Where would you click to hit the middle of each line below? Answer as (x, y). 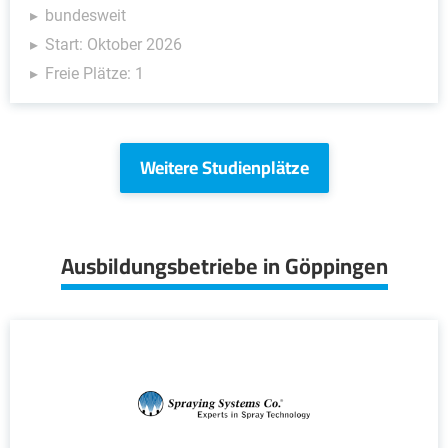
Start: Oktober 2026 (113, 44)
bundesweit (85, 15)
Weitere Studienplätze (224, 167)
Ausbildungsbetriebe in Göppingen (224, 266)
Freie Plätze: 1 (94, 73)
